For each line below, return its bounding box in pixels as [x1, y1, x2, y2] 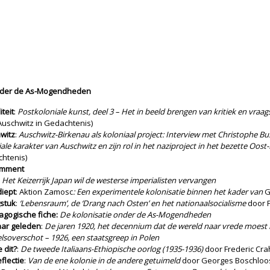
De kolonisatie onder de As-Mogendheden [60, 209, 211, 220]
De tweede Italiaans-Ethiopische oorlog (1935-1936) [20, 243, 203, 254]
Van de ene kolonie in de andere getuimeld [28, 255, 180, 266]
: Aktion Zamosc [16, 186, 73, 197]
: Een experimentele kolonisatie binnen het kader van [73, 186, 265, 197]
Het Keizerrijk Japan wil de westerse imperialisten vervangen [2, 175, 216, 186]
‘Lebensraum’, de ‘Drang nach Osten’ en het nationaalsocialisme [19, 198, 246, 209]
